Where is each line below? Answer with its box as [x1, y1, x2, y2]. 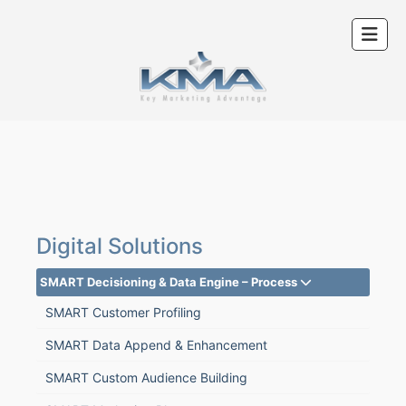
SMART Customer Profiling [45, 304, 201, 321]
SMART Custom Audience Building [45, 370, 247, 386]
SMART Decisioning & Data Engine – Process [40, 275, 300, 290]
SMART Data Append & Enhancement [45, 337, 267, 353]
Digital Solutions [36, 233, 203, 260]
